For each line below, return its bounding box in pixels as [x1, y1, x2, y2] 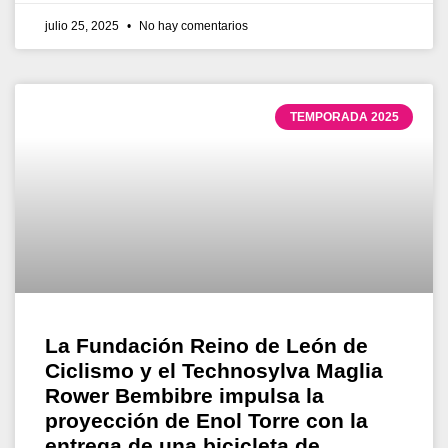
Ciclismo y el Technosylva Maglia [45, 358, 383, 382]
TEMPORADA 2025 [289, 109, 399, 124]
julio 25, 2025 [45, 18, 122, 33]
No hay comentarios [136, 18, 248, 33]
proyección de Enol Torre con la [45, 408, 368, 432]
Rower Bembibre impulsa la [45, 383, 324, 407]
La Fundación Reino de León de [45, 333, 368, 357]
